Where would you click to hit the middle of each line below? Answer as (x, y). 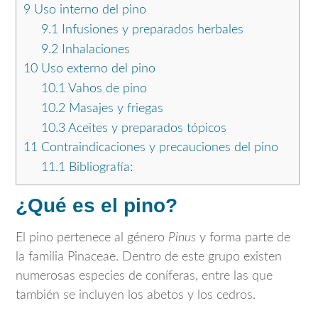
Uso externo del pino (97, 69)
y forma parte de (243, 238)
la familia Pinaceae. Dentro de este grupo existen (149, 257)
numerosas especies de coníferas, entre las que (144, 276)
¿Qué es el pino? (97, 206)
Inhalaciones (94, 50)
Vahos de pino (106, 89)
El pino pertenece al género (92, 238)
